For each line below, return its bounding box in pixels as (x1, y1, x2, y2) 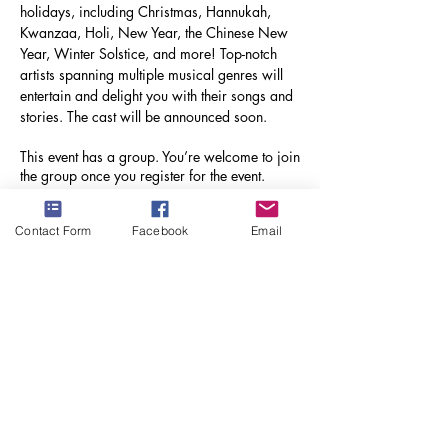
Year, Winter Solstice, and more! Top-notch (20, 43, 281, 63)
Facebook (131, 222, 189, 238)
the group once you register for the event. (20, 165, 265, 185)
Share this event (20, 271, 182, 299)
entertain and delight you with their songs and (20, 85, 297, 105)
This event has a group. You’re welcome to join (20, 146, 300, 166)
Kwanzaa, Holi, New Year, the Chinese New (20, 22, 292, 42)
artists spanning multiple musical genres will (20, 64, 287, 84)
